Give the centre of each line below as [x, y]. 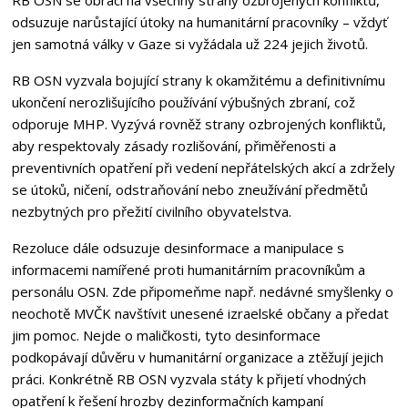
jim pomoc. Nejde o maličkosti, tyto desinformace [166, 335]
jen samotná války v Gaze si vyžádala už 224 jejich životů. [191, 43]
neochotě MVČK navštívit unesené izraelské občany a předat [200, 313]
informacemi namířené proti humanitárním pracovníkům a [188, 269]
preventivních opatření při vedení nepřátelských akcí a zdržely [203, 167]
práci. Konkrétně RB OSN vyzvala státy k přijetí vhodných [189, 378]
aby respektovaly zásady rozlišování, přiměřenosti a [173, 145]
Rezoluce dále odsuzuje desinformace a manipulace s [178, 247]
